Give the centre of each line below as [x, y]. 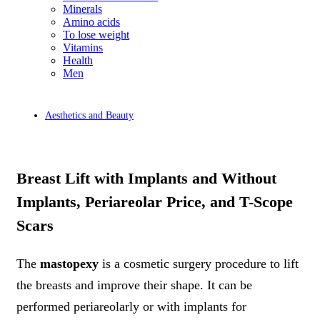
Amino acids [91, 22]
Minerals [82, 9]
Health [78, 60]
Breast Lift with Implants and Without [146, 178]
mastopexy [69, 264]
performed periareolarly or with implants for [131, 306]
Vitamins [83, 47]
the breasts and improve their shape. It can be [134, 285]
